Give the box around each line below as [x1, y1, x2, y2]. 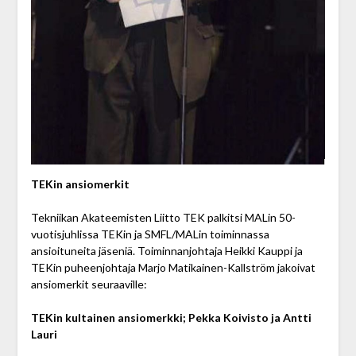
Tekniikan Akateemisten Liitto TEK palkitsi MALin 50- [30, 210, 296, 224]
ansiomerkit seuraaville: [30, 277, 147, 291]
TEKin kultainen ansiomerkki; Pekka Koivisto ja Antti [30, 310, 311, 324]
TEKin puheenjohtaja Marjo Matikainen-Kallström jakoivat [30, 260, 315, 274]
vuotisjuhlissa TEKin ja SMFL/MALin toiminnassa [30, 226, 269, 241]
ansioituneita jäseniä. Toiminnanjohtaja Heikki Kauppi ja [30, 243, 303, 257]
